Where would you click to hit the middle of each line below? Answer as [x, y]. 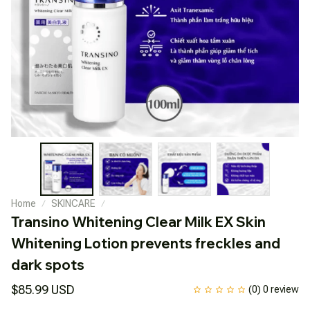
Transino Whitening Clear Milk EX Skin [138, 221]
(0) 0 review [274, 289]
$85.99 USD [43, 289]
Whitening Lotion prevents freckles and [146, 243]
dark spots [48, 264]
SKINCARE [73, 203]
